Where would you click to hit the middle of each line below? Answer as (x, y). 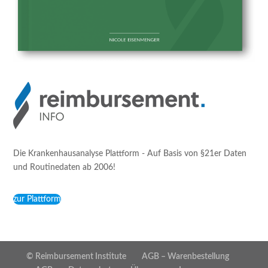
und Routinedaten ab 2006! (65, 167)
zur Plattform (37, 199)
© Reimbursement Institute (76, 256)
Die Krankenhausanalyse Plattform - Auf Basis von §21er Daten (130, 153)
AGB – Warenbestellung (185, 256)
